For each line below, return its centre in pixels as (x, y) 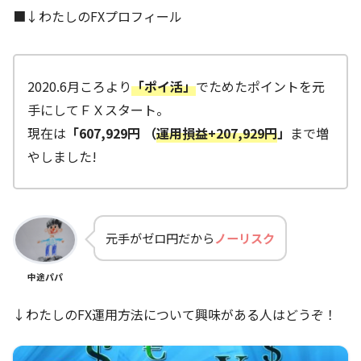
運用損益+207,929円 (217, 133)
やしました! (62, 156)
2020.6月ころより (79, 86)
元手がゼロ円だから (160, 237)
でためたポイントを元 (260, 86)
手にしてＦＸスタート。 (98, 109)
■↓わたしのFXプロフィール (98, 16)
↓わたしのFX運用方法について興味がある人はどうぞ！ (175, 314)
